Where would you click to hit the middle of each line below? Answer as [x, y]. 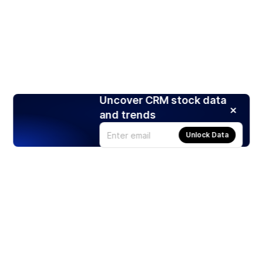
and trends [128, 115]
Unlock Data [207, 135]
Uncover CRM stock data [163, 100]
